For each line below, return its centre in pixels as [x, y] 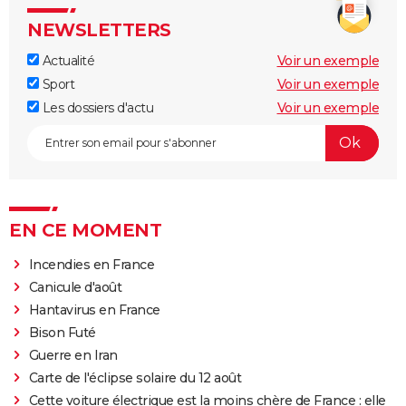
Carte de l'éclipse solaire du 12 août [135, 377]
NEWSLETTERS [99, 29]
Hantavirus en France [94, 309]
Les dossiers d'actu [96, 107]
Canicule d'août [75, 287]
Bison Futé [62, 332]
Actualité [67, 60]
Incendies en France [92, 264]
